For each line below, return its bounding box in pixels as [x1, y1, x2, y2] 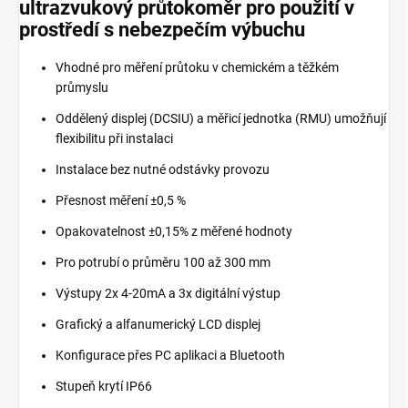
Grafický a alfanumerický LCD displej [56, 316, 260, 331]
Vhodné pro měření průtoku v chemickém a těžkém [56, 59, 339, 75]
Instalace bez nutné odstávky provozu [56, 161, 270, 177]
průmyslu [56, 79, 108, 95]
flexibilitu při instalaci [56, 130, 173, 146]
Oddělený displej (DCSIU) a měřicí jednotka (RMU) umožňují [56, 110, 386, 126]
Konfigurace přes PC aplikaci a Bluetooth [56, 347, 285, 362]
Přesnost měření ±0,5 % [56, 192, 186, 208]
